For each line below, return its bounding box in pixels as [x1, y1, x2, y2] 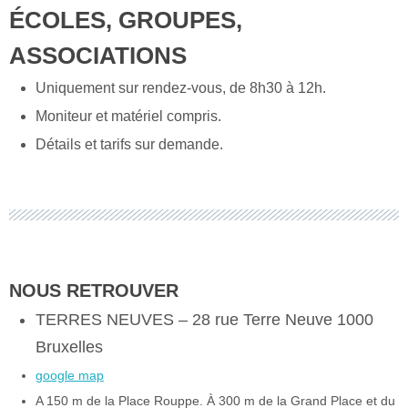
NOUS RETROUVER [9, 280, 178, 301]
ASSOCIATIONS [9, 41, 187, 69]
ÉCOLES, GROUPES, [9, 5, 242, 34]
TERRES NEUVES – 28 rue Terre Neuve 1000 [35, 311, 373, 329]
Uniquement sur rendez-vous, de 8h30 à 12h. [35, 79, 326, 96]
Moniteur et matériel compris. [35, 107, 221, 124]
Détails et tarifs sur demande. [35, 136, 223, 152]
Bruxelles [35, 338, 103, 356]
